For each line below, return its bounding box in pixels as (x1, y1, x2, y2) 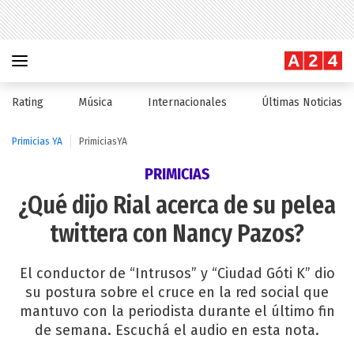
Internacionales (147, 96, 227, 109)
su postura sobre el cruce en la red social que (25, 284, 329, 301)
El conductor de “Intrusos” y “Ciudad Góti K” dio (19, 265, 335, 282)
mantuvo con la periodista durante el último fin (19, 303, 335, 320)
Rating (12, 96, 43, 109)
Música (78, 96, 113, 109)
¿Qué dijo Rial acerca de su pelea (18, 191, 336, 220)
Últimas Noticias (261, 96, 342, 109)
